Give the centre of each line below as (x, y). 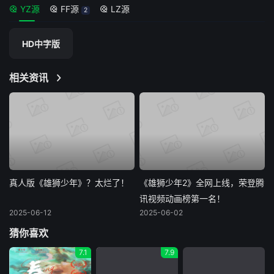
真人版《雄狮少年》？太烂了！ (69, 183)
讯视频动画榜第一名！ (182, 199)
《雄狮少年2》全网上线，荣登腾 (202, 183)
